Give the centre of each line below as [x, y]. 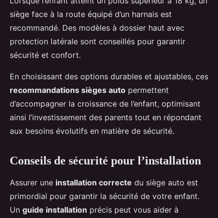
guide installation [55, 209]
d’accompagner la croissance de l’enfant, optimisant [105, 103]
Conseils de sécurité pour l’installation [105, 160]
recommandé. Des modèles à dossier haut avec [97, 27]
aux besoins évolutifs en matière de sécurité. [92, 131]
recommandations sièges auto [68, 90]
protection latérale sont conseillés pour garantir [98, 41]
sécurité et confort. [45, 55]
